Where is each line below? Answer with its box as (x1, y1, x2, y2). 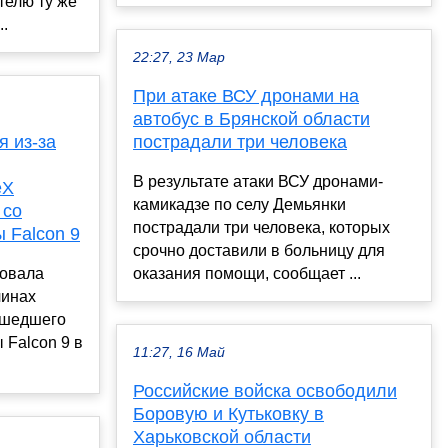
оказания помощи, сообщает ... (133, 264, 361, 282)
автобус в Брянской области (133, 108, 370, 129)
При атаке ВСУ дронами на (133, 85, 359, 106)
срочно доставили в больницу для (133, 241, 385, 259)
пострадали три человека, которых (133, 218, 390, 236)
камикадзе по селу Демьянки (133, 195, 346, 213)
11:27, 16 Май (133, 344, 225, 360)
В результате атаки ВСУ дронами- (133, 172, 383, 190)
